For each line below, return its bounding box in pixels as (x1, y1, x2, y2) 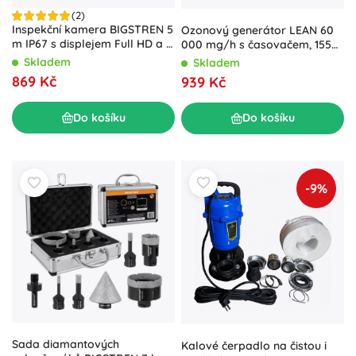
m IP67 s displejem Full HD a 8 (12, 37, 172, 52)
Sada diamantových (12, 337, 119, 352)
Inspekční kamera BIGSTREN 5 (12, 22, 173, 37)
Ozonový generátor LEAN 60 (181, 22, 334, 37)
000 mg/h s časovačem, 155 (181, 37, 331, 52)
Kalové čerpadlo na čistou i (181, 339, 327, 354)
